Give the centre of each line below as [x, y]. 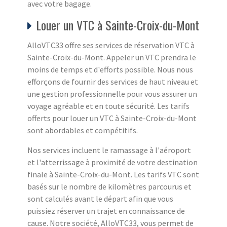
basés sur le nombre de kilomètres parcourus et [109, 186]
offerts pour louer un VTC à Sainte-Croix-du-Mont [112, 118]
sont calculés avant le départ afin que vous [100, 198]
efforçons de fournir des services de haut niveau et [113, 81]
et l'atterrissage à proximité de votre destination [112, 162]
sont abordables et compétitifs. [83, 130]
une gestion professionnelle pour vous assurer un [112, 93]
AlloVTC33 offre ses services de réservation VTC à [111, 45]
